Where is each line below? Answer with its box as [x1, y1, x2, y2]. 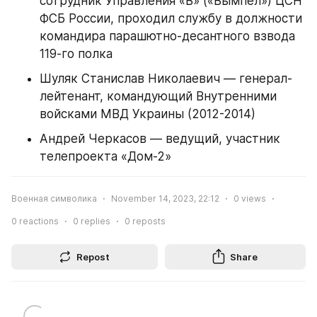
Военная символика [11, 193, 97, 204]
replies [79, 216, 110, 227]
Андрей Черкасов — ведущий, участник [40, 132, 280, 146]
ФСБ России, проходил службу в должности [40, 11, 302, 26]
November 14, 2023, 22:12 [111, 193, 219, 204]
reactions [17, 216, 59, 227]
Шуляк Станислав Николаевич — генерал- [40, 71, 292, 86]
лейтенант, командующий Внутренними [40, 89, 277, 104]
